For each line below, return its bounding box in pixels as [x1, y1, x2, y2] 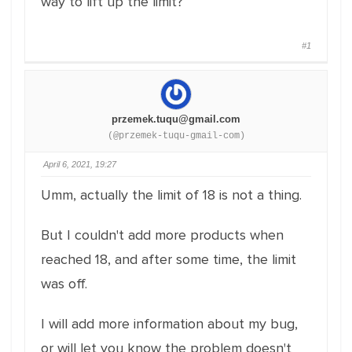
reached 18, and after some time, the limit [41, 251, 296, 268]
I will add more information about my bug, [41, 315, 298, 332]
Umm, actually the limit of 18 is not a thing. [41, 186, 302, 203]
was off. [41, 275, 87, 292]
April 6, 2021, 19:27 [43, 159, 116, 169]
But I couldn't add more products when [41, 226, 284, 244]
